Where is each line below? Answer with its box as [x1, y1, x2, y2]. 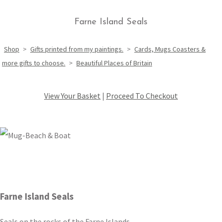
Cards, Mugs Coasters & [134, 45, 206, 54]
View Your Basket [44, 91, 101, 101]
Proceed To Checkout [106, 91, 178, 101]
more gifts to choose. [2, 58, 65, 68]
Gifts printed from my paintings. [30, 45, 123, 54]
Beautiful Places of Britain [76, 58, 152, 68]
